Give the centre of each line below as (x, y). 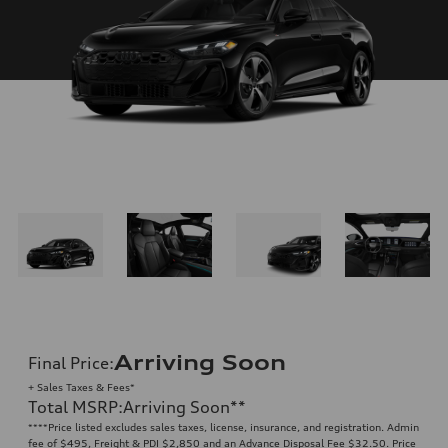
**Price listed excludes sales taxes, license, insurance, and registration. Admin (228, 426)
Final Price (68, 362)
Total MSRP (73, 406)
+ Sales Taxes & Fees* (81, 386)
